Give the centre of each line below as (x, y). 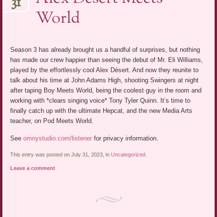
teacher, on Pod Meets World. (52, 121)
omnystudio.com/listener (58, 138)
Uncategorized (128, 154)
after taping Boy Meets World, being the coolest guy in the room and (106, 90)
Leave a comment (33, 168)
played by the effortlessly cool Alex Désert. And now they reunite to (105, 70)
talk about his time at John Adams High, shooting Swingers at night (105, 80)
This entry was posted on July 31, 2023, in (61, 154)
